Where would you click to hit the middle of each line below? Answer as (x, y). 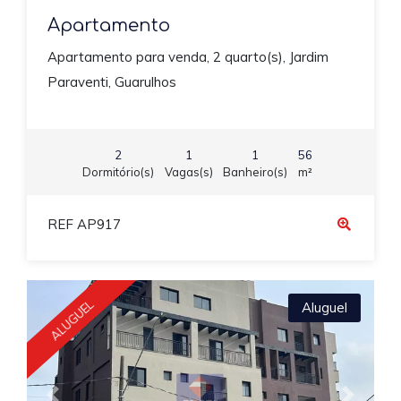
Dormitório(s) (118, 171)
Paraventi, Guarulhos (111, 82)
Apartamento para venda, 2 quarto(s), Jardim (188, 57)
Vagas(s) (188, 171)
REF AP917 (84, 224)
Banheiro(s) (255, 171)
